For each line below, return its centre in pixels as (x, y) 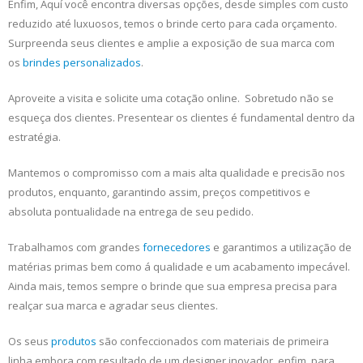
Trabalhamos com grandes (75, 248)
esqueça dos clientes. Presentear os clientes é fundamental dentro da (181, 118)
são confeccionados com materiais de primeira (213, 342)
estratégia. (34, 137)
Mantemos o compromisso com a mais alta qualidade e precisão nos (177, 173)
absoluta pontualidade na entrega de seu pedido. (131, 212)
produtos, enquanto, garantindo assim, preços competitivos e (159, 192)
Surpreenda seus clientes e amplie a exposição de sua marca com (171, 43)
